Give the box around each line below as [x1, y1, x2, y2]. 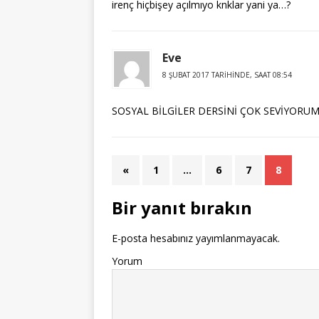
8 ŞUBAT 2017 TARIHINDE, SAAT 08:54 [162, 70, 292, 80]
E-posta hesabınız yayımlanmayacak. [112, 231, 280, 245]
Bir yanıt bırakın [112, 196, 252, 219]
